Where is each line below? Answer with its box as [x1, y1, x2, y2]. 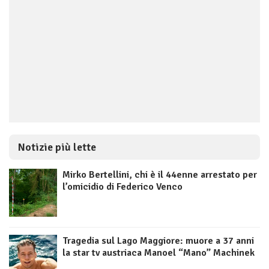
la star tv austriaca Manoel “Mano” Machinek [62, 247, 255, 259]
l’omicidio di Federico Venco [62, 181, 183, 193]
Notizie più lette [18, 141, 96, 154]
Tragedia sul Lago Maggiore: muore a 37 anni [62, 235, 254, 247]
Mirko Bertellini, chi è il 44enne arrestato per [62, 169, 257, 181]
